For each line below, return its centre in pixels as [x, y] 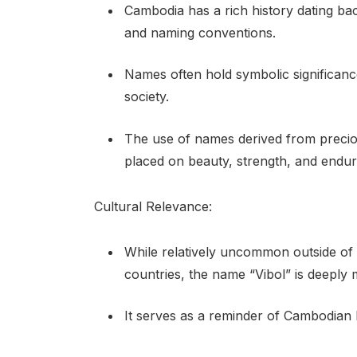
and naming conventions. [200, 32]
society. [146, 97]
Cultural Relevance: [153, 206]
